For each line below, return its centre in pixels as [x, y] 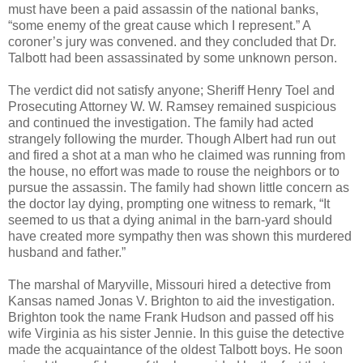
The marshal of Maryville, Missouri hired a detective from [169, 284]
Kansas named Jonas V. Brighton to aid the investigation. [171, 301]
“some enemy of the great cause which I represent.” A [159, 25]
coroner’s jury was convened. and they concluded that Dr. [172, 41]
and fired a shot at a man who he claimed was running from [177, 155]
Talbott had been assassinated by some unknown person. [173, 58]
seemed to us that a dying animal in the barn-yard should [170, 220]
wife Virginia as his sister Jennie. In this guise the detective [176, 333]
